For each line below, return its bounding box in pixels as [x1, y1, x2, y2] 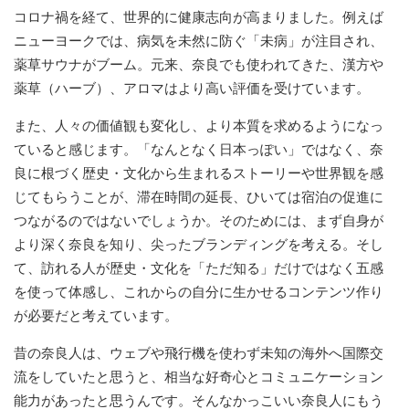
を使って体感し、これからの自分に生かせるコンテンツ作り [14, 283, 383, 299]
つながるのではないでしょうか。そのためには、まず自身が [14, 212, 383, 228]
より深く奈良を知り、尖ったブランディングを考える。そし [14, 236, 383, 252]
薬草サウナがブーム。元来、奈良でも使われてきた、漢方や [14, 56, 383, 72]
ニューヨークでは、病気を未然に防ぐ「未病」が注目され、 [14, 32, 383, 48]
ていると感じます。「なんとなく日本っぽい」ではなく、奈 [14, 141, 383, 157]
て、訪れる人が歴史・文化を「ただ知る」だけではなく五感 [14, 259, 383, 276]
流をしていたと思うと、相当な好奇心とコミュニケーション [14, 368, 383, 384]
